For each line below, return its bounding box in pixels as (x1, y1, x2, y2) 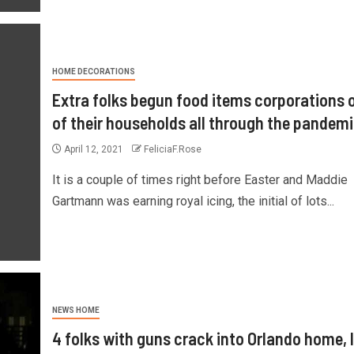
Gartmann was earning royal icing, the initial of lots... (51, 194, 334, 209)
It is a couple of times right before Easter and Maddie (51, 172, 348, 188)
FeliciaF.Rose (143, 144, 201, 156)
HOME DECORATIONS (51, 67, 135, 77)
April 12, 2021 (61, 144, 126, 156)
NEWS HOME (51, 305, 100, 314)
